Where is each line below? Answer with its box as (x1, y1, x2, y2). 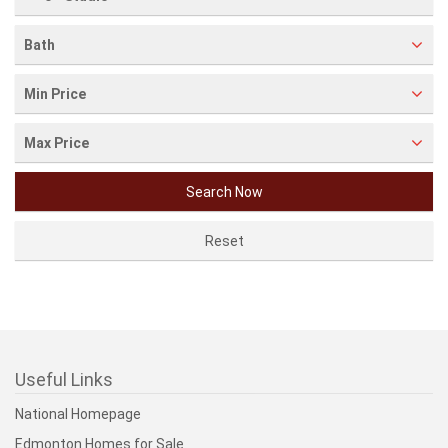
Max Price (24, 135, 89, 151)
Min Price (24, 86, 86, 102)
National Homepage (15, 406, 141, 422)
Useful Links (15, 369, 113, 390)
